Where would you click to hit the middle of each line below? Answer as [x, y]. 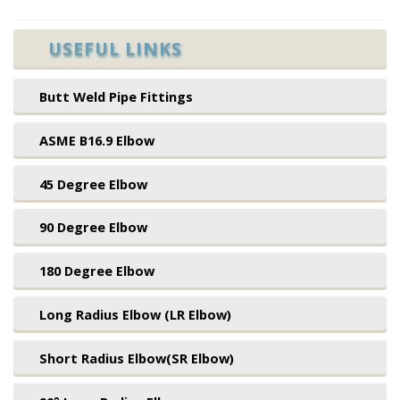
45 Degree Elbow [94, 183]
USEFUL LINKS [115, 49]
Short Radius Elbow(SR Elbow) [137, 358]
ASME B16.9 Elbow [97, 140]
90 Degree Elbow [94, 227]
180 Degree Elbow [97, 271]
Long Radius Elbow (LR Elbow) [136, 315]
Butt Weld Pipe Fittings [117, 97]
